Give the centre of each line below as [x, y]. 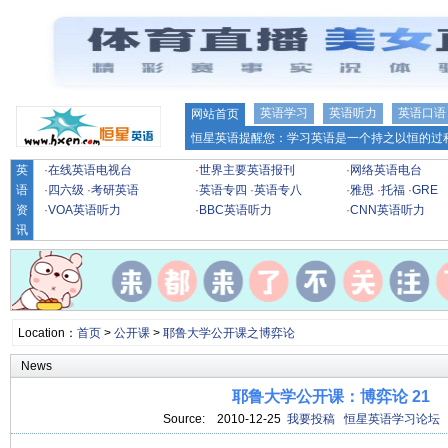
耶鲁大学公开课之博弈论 [228, 333]
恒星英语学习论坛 [392, 419]
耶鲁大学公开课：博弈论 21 [331, 396]
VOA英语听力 [84, 210]
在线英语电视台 [90, 170]
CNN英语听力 [387, 210]
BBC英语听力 [235, 210]
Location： [47, 333]
